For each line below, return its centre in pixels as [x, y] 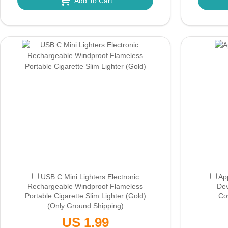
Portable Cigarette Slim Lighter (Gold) [85, 196]
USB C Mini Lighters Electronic [90, 177]
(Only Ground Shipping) [85, 206]
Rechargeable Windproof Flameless [85, 186]
